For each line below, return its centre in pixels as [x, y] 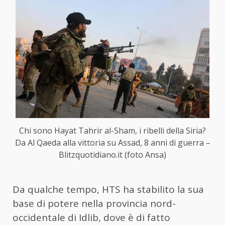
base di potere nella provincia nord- [94, 203]
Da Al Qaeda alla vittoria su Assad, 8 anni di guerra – [113, 142]
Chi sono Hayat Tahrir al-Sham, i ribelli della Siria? [113, 130]
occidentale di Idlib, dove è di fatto [91, 217]
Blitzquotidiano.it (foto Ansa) [113, 154]
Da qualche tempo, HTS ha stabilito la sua [108, 189]
